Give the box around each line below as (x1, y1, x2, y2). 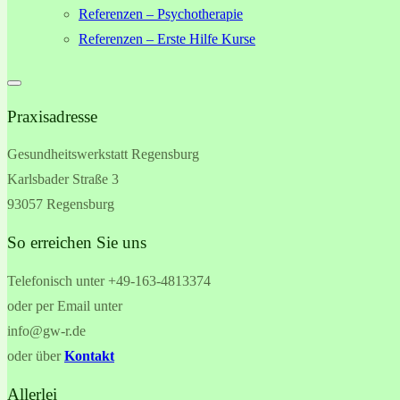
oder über (7, 347, 64, 363)
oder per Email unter (7, 297, 122, 313)
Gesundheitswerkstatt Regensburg (7, 146, 199, 162)
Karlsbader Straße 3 (7, 171, 119, 187)
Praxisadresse (7, 106, 97, 126)
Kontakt (64, 347, 114, 363)
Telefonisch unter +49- (7, 272, 135, 288)
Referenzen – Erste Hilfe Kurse (79, 31, 255, 46)
